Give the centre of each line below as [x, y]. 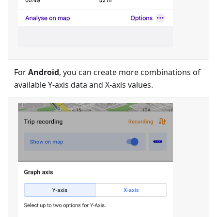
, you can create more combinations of [130, 72]
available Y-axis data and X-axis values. [84, 85]
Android [44, 72]
